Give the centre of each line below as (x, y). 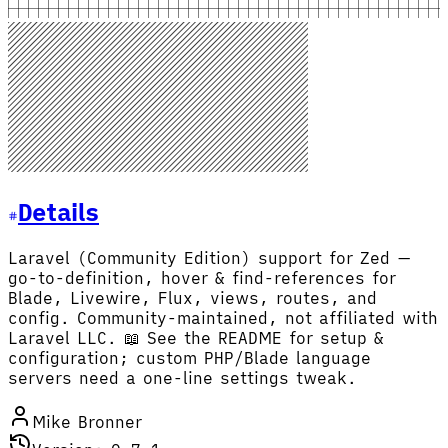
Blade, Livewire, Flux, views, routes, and (192, 297)
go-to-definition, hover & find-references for (202, 277)
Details (58, 211)
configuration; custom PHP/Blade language (189, 357)
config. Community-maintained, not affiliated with (223, 317)
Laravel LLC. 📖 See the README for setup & (196, 337)
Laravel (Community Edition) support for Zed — (209, 257)
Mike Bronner (87, 421)
